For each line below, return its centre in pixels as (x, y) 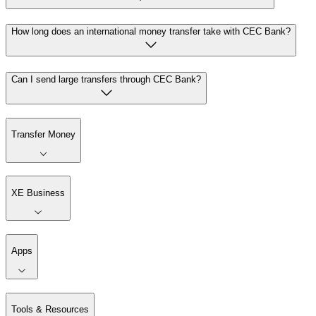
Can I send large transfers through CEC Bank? (106, 80)
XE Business (38, 193)
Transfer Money (43, 135)
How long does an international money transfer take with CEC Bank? (151, 32)
